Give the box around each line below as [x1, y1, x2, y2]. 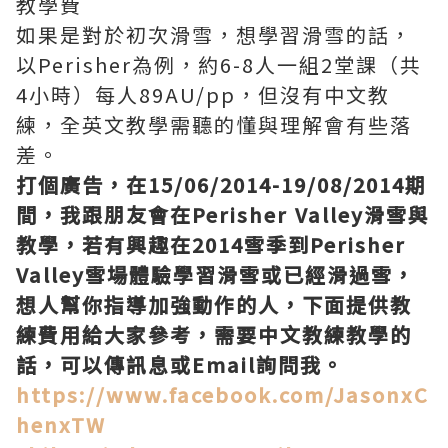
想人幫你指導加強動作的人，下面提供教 [16, 290, 412, 319]
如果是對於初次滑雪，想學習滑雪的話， [16, 20, 412, 49]
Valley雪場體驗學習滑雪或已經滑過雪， [16, 260, 415, 289]
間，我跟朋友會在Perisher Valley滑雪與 [16, 200, 430, 229]
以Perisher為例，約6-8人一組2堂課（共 [16, 50, 422, 79]
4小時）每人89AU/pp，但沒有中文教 [16, 80, 390, 109]
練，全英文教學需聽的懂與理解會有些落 [16, 110, 412, 139]
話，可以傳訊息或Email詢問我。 [16, 350, 344, 379]
